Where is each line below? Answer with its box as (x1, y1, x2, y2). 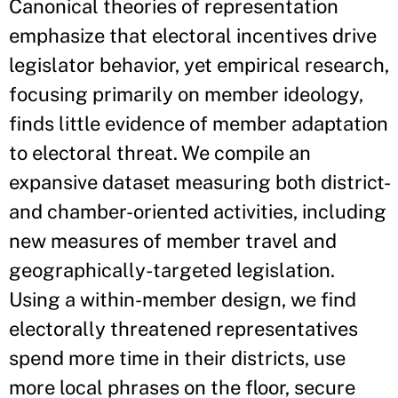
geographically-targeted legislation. (9, 259, 335, 283)
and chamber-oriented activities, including (9, 200, 386, 224)
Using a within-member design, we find (9, 288, 356, 312)
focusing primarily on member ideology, (9, 83, 363, 107)
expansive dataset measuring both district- (9, 171, 387, 195)
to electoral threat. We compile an (9, 141, 311, 165)
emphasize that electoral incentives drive (9, 24, 377, 48)
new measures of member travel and (9, 229, 337, 253)
